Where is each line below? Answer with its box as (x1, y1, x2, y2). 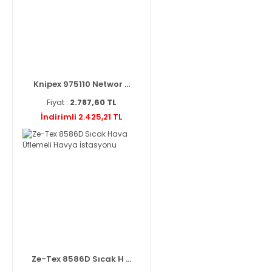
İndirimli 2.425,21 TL (41, 111, 123, 123)
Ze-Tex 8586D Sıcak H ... (32, 253, 132, 265)
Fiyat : (46, 97, 70, 109)
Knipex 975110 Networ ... (33, 78, 130, 90)
